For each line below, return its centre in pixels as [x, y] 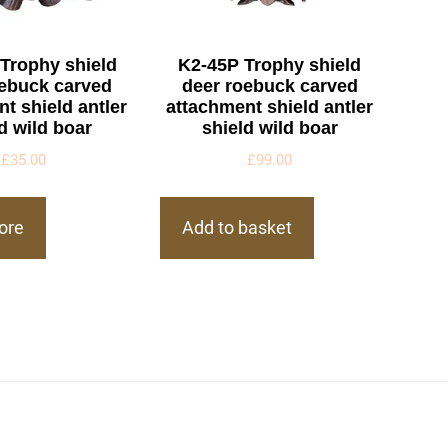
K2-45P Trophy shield [270, 64]
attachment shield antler [270, 106]
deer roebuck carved [269, 85]
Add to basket [237, 228]
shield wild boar [269, 127]
